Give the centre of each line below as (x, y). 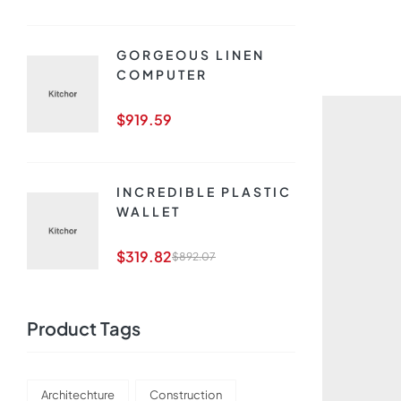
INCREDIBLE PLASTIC (204, 192)
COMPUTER (162, 75)
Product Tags (84, 328)
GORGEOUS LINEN (191, 55)
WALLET (149, 212)
